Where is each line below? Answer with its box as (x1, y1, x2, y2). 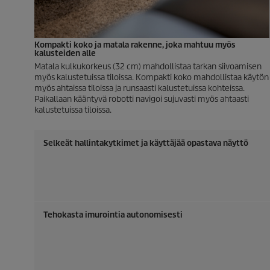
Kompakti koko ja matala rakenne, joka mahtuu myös (34, 40, 236, 50)
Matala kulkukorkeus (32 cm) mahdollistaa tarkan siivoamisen (34, 61, 262, 72)
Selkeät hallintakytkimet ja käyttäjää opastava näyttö (43, 138, 248, 148)
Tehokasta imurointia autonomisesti (43, 210, 183, 220)
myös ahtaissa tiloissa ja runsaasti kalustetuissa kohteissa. (34, 83, 245, 93)
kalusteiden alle (34, 48, 96, 58)
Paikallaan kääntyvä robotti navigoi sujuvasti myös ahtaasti (34, 94, 249, 104)
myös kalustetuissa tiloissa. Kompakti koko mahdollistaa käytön (34, 72, 269, 83)
